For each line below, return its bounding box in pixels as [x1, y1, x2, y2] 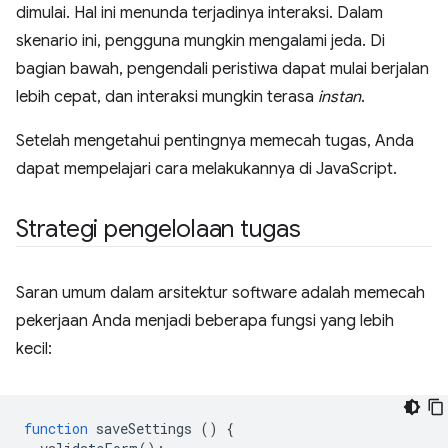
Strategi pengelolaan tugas [16, 214, 301, 245]
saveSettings [96, 419, 192, 439]
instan [318, 87, 361, 108]
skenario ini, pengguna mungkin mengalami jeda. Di [16, 31, 385, 52]
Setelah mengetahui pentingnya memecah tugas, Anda [16, 131, 414, 152]
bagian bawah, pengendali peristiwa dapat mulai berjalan [16, 59, 429, 80]
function [24, 419, 88, 439]
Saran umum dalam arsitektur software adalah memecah [16, 283, 425, 304]
